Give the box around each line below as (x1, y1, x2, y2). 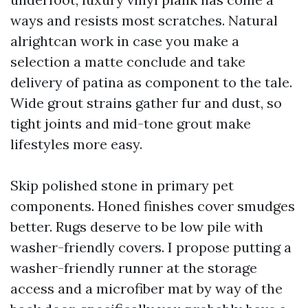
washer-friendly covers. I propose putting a (10, 239, 291, 256)
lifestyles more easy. (10, 135, 142, 153)
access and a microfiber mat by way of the (10, 280, 283, 297)
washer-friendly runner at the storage (10, 259, 257, 276)
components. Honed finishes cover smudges (10, 197, 295, 214)
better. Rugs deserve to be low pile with (10, 218, 263, 235)
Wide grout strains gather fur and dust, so (10, 94, 282, 111)
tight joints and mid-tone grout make (10, 115, 251, 132)
